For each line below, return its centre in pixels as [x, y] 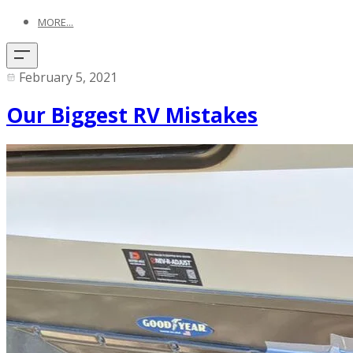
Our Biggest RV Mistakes [132, 115]
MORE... [56, 22]
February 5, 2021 [68, 77]
